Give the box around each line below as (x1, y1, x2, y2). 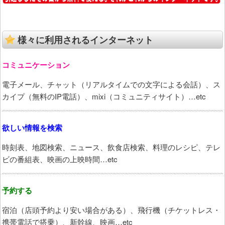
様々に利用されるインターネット (18, 33, 153, 46)
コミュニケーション (2, 59, 70, 70)
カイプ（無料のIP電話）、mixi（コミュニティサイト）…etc (2, 90, 206, 101)
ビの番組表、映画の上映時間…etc (2, 153, 118, 164)
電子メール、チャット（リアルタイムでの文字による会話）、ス (2, 78, 220, 89)
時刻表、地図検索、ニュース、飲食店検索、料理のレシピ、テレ (2, 141, 220, 152)
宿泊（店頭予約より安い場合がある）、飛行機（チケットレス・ (2, 204, 220, 215)
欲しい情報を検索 (2, 122, 62, 133)
